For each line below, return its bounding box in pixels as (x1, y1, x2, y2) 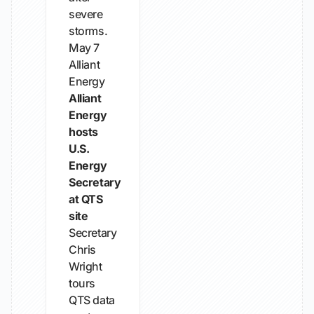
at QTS (69, 192, 103, 206)
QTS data (69, 293, 115, 307)
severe (69, 7, 103, 21)
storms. (69, 24, 108, 38)
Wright (69, 259, 102, 273)
